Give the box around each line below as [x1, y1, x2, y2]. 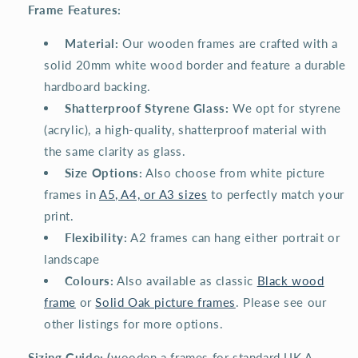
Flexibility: [65, 230, 128, 245]
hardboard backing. [44, 79, 151, 94]
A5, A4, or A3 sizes [99, 187, 208, 202]
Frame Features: [28, 2, 121, 18]
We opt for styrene [229, 101, 341, 116]
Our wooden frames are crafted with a [118, 36, 338, 51]
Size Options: [64, 165, 143, 181]
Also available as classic [113, 273, 257, 288]
